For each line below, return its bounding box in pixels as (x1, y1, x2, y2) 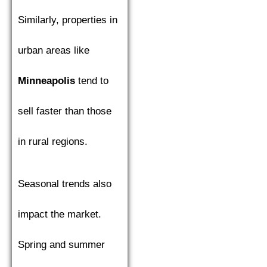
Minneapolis (18, 75, 75, 86)
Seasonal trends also (18, 178, 111, 190)
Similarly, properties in (18, 14, 117, 26)
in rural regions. (18, 136, 88, 147)
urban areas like (18, 45, 89, 56)
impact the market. (18, 209, 101, 220)
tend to (75, 75, 108, 86)
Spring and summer (18, 239, 105, 250)
